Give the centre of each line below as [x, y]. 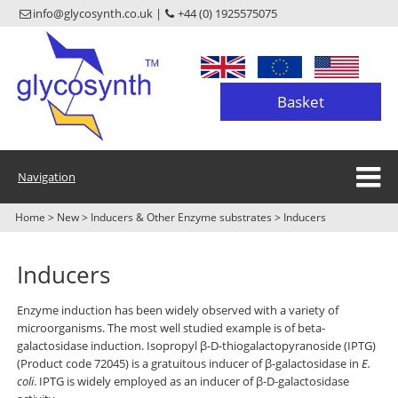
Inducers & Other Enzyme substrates [182, 218]
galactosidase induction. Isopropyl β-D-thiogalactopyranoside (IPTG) [197, 346]
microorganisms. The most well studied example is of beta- [171, 328]
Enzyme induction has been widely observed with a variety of [178, 310]
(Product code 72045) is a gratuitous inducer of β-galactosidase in [190, 364]
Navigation [47, 177]
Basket [300, 101]
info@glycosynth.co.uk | [98, 14]
